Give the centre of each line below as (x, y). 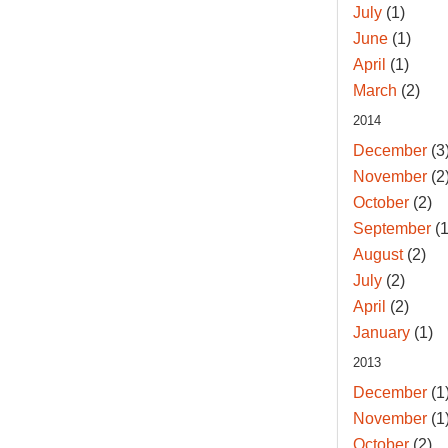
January (381, 333)
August (377, 255)
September (391, 229)
